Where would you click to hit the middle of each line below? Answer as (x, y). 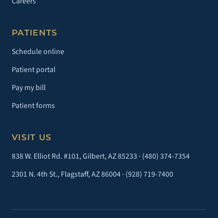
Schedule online (38, 52)
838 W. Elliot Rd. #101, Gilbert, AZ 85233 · (77, 156)
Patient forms (33, 106)
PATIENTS (35, 33)
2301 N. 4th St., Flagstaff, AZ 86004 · (69, 174)
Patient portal (34, 70)
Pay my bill (29, 88)
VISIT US (32, 137)
